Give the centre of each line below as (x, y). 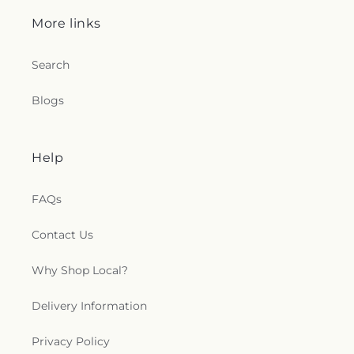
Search (51, 65)
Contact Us (62, 235)
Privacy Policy (71, 342)
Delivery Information (89, 306)
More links (66, 24)
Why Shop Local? (80, 271)
